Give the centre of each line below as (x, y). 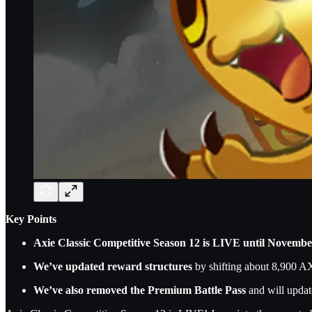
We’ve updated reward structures (113, 266)
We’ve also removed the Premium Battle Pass (140, 290)
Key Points (31, 219)
